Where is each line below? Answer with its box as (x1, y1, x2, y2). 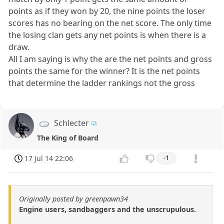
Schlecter (54, 117, 89, 129)
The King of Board (37, 133, 99, 143)
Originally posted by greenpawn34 (19, 193, 128, 203)
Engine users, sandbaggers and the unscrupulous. (19, 204, 196, 214)
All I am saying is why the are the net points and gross (8, 53, 212, 65)
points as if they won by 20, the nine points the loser (8, 5, 206, 17)
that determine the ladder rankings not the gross (8, 77, 195, 89)
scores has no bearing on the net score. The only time (8, 17, 212, 29)
